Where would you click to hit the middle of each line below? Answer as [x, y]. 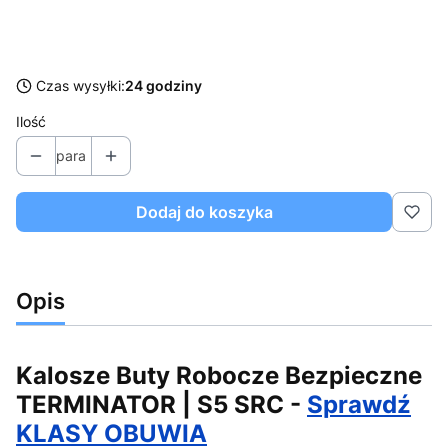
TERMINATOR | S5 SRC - [161, 405]
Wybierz [56, 38]
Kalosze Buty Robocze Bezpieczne [219, 376]
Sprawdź [359, 405]
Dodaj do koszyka [204, 211]
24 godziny [163, 85]
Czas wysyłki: [80, 85]
